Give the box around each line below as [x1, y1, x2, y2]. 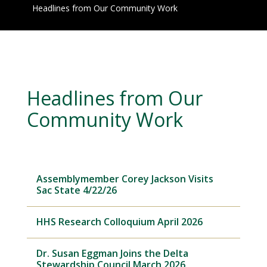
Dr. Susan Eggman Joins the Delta [36, 247, 188, 260]
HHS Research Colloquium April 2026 [36, 215, 203, 229]
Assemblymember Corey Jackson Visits [36, 172, 213, 186]
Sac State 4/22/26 [36, 184, 117, 197]
